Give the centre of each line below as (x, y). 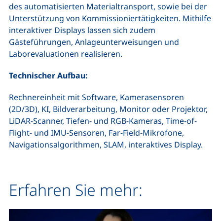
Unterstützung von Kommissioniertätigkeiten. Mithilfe (110, 18)
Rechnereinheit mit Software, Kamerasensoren (96, 97)
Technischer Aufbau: (49, 75)
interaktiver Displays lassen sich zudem (82, 30)
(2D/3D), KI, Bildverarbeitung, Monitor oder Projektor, (108, 109)
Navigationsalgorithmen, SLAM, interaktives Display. (106, 144)
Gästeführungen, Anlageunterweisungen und (94, 42)
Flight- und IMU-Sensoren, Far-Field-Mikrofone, (96, 132)
